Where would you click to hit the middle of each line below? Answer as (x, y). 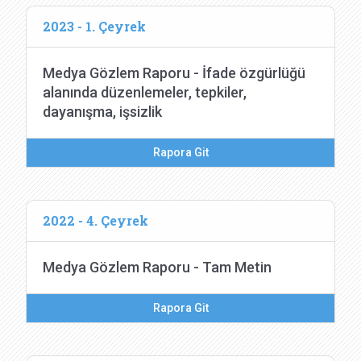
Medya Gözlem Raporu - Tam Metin (157, 267)
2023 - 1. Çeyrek (94, 26)
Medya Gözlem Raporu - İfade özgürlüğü (174, 73)
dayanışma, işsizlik (102, 112)
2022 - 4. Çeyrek (95, 220)
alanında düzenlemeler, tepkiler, (145, 92)
